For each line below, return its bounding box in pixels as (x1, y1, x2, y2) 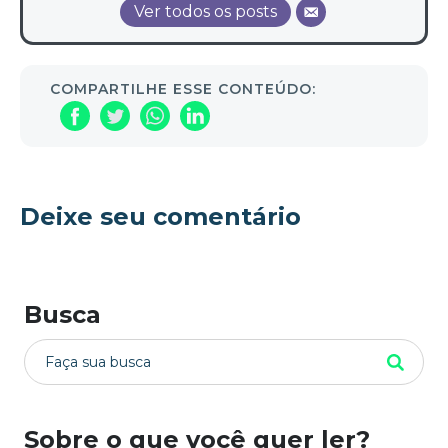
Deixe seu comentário (20, 202, 301, 232)
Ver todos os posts (134, 2, 277, 22)
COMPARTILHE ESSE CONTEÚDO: (50, 80, 316, 99)
